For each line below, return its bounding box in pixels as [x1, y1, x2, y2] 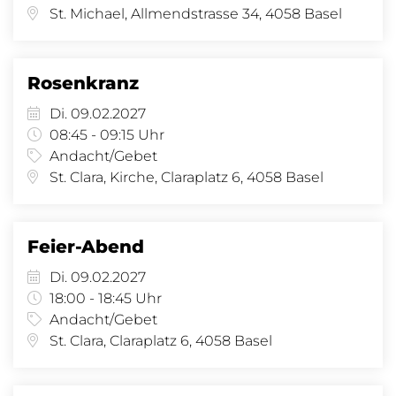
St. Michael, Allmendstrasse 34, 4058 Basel [49, 5, 342, 22]
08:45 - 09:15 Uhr [49, 126, 164, 143]
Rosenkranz [27, 72, 139, 94]
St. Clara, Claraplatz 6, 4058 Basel [49, 332, 272, 349]
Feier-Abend [27, 236, 144, 257]
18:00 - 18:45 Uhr [49, 290, 162, 307]
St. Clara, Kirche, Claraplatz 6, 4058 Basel [49, 169, 324, 186]
